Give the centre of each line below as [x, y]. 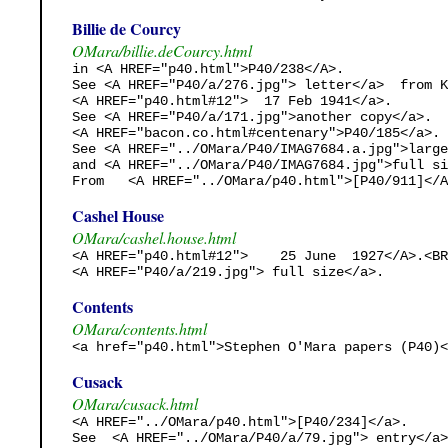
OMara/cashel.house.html [154, 237]
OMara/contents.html [139, 328]
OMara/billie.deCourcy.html [162, 50]
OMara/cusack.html [135, 403]
